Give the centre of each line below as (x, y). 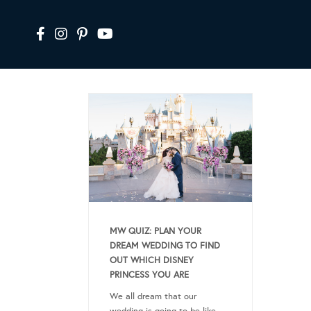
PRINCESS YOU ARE (149, 275)
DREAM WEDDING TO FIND (165, 246)
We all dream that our (153, 297)
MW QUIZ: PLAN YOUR (155, 232)
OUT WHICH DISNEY (152, 261)
